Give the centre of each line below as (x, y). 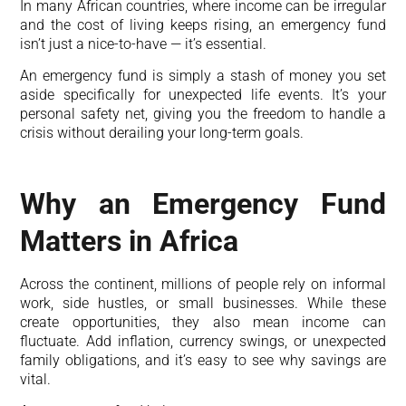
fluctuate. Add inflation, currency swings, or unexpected (203, 341)
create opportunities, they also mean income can (203, 322)
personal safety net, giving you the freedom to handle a (203, 114)
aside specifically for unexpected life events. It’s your (203, 95)
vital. (36, 379)
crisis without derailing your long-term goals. (162, 133)
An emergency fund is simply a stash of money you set (203, 76)
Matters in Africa (130, 241)
